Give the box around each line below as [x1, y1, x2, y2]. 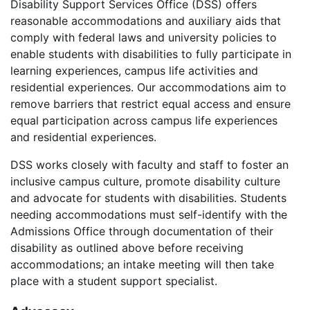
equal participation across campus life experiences [10, 113, 277, 128]
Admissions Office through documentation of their [10, 224, 273, 239]
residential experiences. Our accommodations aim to [10, 80, 286, 95]
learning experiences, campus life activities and [10, 64, 258, 78]
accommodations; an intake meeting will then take [10, 257, 274, 272]
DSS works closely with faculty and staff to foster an [10, 158, 289, 172]
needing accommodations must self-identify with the [10, 208, 287, 222]
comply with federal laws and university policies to [10, 30, 277, 45]
